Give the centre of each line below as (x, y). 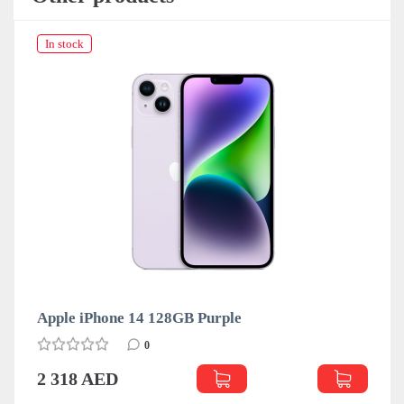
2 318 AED (78, 378)
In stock (64, 43)
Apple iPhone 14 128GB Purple (139, 317)
